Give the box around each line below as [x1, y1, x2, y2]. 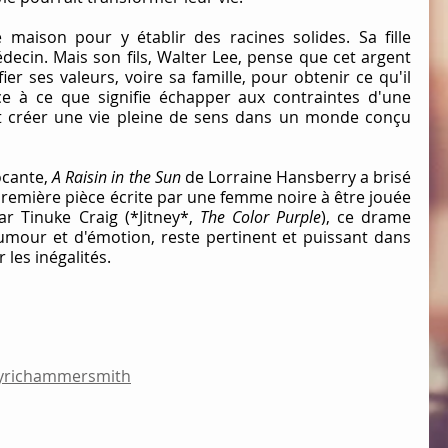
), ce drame [320, 205, 412, 228]
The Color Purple [199, 205, 321, 228]
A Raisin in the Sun [52, 165, 181, 188]
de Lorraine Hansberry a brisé [180, 165, 412, 188]
